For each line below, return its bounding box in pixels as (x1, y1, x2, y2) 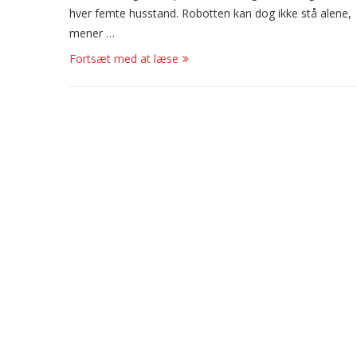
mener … (69, 25, 115, 41)
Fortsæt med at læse (69, 50, 178, 66)
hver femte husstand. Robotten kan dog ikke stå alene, (69, 5, 351, 21)
